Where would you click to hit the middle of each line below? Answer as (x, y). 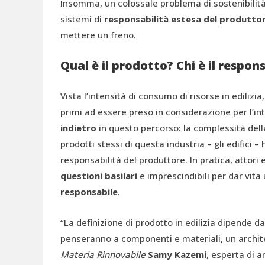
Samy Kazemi (177, 254)
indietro (78, 128)
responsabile (89, 192)
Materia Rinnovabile (103, 254)
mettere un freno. (98, 35)
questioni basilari (99, 176)
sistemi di (82, 19)
